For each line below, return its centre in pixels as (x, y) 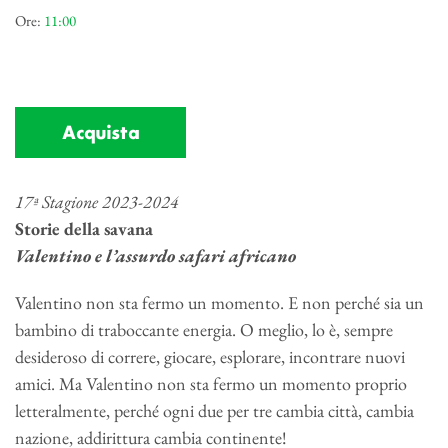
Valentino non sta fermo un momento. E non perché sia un (219, 303)
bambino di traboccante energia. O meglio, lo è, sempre (204, 330)
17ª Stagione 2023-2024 (97, 202)
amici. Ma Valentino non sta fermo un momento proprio (211, 384)
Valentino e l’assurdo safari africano (155, 256)
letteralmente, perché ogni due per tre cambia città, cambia (214, 411)
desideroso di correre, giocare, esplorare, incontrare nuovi (210, 357)
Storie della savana (84, 229)
